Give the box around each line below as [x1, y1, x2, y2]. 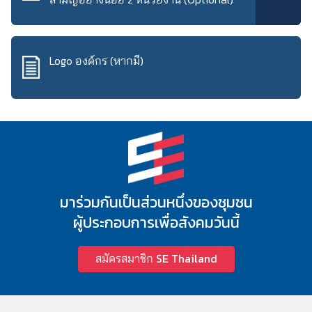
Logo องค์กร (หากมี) [49, 52, 143, 71]
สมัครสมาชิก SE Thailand [95, 249, 217, 268]
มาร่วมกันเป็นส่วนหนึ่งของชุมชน [59, 192, 253, 211]
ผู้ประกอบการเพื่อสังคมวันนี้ [72, 212, 240, 231]
